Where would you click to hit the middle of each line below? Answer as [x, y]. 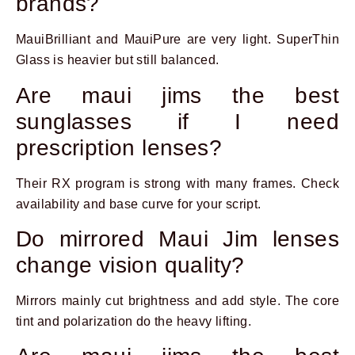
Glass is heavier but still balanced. [118, 60]
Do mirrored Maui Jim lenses [177, 239]
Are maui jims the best [177, 95]
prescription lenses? [119, 147]
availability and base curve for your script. [139, 204]
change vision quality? [130, 265]
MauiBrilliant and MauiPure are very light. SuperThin [177, 40]
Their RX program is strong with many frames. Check [177, 183]
